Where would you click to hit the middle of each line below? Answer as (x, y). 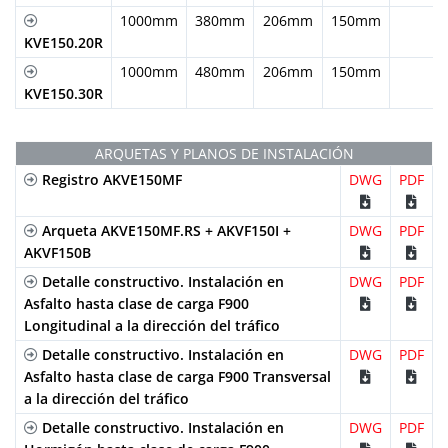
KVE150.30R (63, 93)
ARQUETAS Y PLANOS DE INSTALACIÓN (224, 153)
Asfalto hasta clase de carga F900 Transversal (177, 376)
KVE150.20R (63, 42)
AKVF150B (57, 252)
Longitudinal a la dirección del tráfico (152, 325)
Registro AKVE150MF (110, 179)
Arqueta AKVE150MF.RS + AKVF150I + (164, 230)
